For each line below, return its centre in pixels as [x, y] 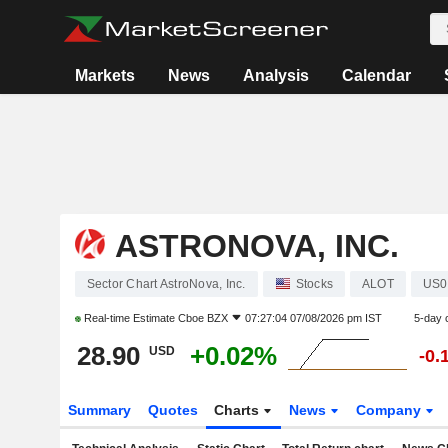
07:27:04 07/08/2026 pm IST [313, 318]
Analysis [276, 75]
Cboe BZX [202, 318]
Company [391, 410]
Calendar [377, 75]
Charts [239, 410]
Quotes [172, 410]
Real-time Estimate [129, 318]
